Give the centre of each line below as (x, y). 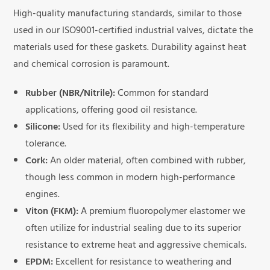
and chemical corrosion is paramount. (92, 65)
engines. (43, 196)
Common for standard (162, 94)
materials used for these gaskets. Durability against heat (130, 49)
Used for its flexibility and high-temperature (153, 128)
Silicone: (43, 128)
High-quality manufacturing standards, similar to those (128, 15)
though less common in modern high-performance (130, 179)
